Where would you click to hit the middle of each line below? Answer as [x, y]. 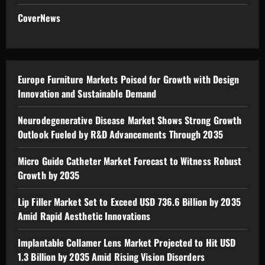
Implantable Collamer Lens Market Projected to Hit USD [127, 243]
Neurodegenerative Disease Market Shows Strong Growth [130, 120]
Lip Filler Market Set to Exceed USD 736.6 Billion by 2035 [129, 202]
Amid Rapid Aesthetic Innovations [84, 216]
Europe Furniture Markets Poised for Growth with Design [129, 80]
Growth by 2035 [49, 175]
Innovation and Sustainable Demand [87, 94]
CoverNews [39, 18]
